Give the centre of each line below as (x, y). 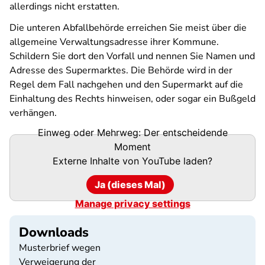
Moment (132, 146)
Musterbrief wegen (60, 248)
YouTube (161, 161)
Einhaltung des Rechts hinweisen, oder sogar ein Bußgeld (132, 99)
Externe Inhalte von (97, 161)
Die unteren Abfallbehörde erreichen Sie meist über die (128, 28)
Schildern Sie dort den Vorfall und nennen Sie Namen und (132, 56)
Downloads (54, 232)
